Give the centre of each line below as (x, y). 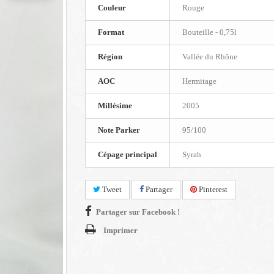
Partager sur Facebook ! (138, 212)
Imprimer (120, 230)
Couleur (112, 8)
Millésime (115, 106)
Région (110, 57)
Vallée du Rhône (210, 57)
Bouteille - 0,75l (209, 32)
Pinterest (212, 189)
